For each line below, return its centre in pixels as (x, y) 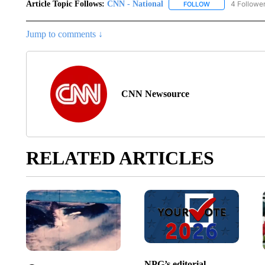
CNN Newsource (155, 94)
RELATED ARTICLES (120, 158)
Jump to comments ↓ (64, 34)
